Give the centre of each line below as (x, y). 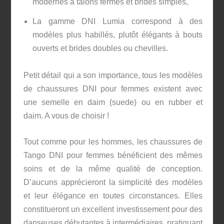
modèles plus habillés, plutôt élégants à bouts (117, 34)
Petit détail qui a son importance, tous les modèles (113, 75)
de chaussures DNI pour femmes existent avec (113, 88)
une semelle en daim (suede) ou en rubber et (113, 102)
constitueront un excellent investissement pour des (113, 209)
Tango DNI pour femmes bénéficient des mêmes (113, 155)
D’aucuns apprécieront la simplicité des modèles (113, 182)
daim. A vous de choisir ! (66, 115)
